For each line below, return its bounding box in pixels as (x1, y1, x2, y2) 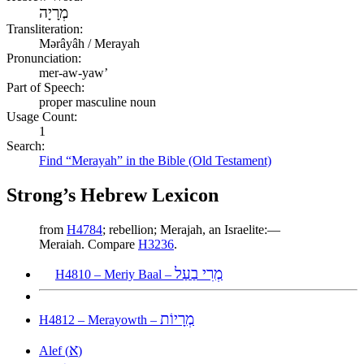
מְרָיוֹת (160, 310, 194, 327)
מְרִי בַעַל (175, 264, 223, 282)
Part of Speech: (6, 80, 84, 94)
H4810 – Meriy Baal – (55, 266, 175, 281)
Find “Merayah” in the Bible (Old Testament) (39, 153, 271, 167)
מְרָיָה (39, 3, 68, 21)
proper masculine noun (39, 94, 156, 109)
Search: (6, 138, 45, 153)
